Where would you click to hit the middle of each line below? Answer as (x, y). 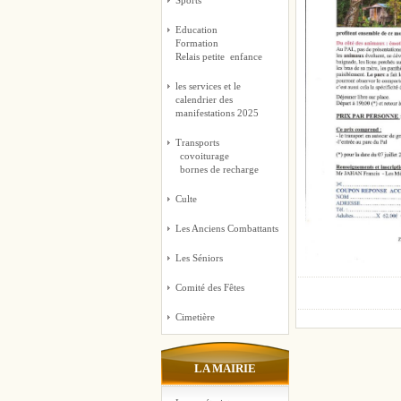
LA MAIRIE (225, 368)
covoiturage (204, 156)
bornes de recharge (219, 169)
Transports (197, 142)
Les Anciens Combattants (226, 228)
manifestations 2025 (217, 113)
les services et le (208, 86)
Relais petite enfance (218, 56)
